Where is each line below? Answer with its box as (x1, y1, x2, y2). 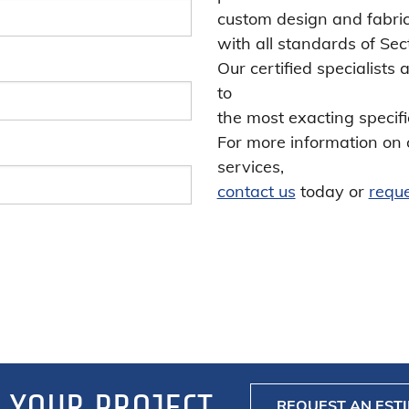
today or (295, 181, 369, 202)
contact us (216, 181, 296, 202)
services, (216, 156, 284, 177)
